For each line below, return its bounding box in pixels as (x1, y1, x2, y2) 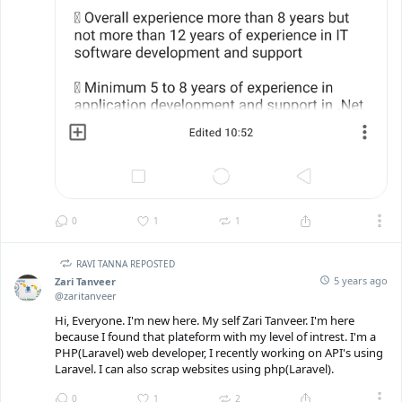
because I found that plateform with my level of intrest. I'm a (55, 328, 376, 345)
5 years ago (334, 273, 388, 287)
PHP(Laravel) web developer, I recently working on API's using (55, 345, 383, 362)
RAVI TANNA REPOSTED (76, 257, 175, 270)
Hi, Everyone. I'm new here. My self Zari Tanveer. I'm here (55, 312, 354, 329)
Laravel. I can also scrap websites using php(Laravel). (55, 361, 334, 378)
